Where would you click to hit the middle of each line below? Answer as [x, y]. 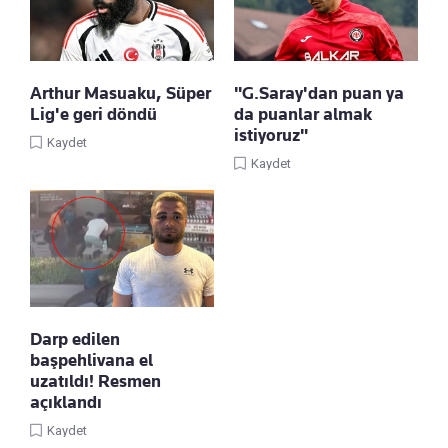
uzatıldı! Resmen [95, 381]
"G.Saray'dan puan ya [319, 93]
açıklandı [66, 402]
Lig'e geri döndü [93, 114]
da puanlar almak [303, 114]
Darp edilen [75, 339]
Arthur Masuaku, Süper [120, 93]
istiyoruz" [271, 135]
